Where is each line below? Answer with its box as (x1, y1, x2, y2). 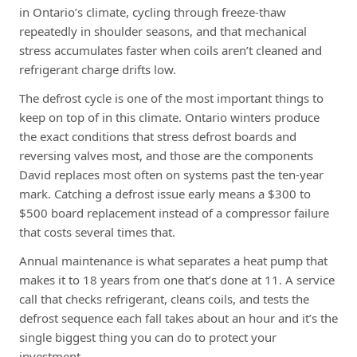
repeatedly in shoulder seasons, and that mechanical (19, 22, 307, 39)
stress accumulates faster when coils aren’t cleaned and (19, 41, 322, 58)
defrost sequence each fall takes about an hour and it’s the (19, 309, 338, 326)
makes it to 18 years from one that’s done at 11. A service (19, 271, 335, 288)
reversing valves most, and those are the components (19, 147, 313, 163)
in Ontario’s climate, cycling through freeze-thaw (19, 3, 286, 20)
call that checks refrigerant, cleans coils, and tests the (19, 290, 309, 307)
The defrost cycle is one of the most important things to (19, 89, 324, 106)
